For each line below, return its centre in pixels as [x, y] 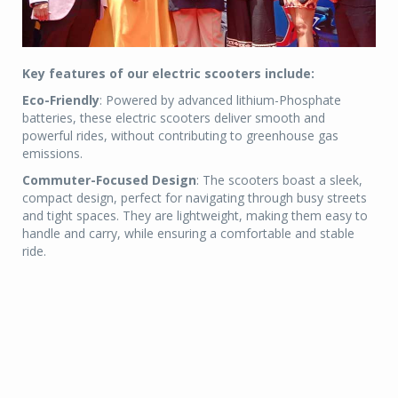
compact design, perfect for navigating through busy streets [195, 198]
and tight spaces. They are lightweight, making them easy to [195, 216]
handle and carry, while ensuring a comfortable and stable [188, 234]
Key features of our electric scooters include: [168, 74]
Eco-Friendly [61, 100]
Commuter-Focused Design [109, 180]
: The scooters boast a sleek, [279, 180]
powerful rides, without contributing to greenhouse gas [180, 136]
